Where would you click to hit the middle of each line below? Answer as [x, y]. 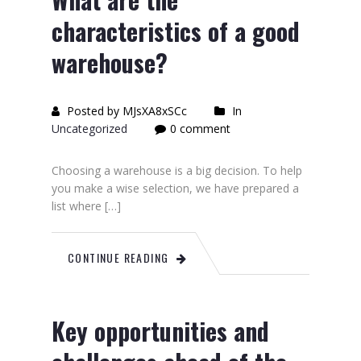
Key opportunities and [160, 331]
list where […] [86, 206]
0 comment [200, 129]
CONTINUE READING [118, 257]
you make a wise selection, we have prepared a [175, 188]
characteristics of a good [176, 31]
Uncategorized [89, 129]
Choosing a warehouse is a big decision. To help [177, 170]
